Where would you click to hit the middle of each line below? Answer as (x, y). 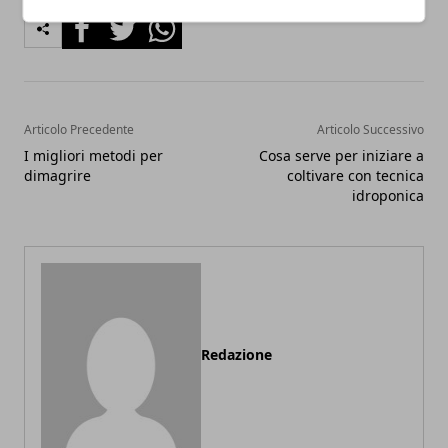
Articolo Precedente (79, 129)
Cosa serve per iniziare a (341, 155)
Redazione (236, 354)
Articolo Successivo (370, 129)
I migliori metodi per (93, 155)
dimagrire (57, 175)
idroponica (388, 195)
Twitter (128, 20)
